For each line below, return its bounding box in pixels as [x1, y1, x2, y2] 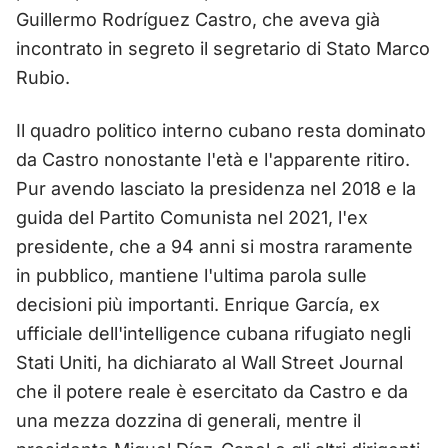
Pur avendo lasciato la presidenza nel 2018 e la [16, 177, 416, 199]
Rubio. [16, 66, 70, 88]
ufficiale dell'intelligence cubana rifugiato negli [16, 322, 411, 344]
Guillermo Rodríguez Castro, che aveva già [16, 8, 380, 30]
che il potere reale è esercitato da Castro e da [16, 380, 408, 402]
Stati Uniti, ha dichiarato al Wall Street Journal [16, 351, 403, 373]
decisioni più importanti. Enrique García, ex [16, 293, 380, 315]
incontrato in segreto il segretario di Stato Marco [16, 37, 430, 59]
